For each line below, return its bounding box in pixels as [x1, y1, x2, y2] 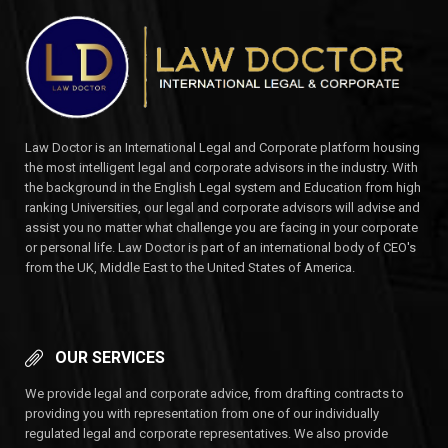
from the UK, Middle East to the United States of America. [25, 260, 355, 276]
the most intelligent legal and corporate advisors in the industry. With [25, 160, 418, 176]
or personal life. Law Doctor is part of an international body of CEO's [25, 240, 416, 256]
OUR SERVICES [55, 348, 165, 368]
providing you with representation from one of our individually [25, 406, 379, 422]
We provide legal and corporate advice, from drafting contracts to [25, 386, 404, 402]
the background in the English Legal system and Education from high [25, 180, 421, 196]
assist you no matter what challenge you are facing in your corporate [25, 220, 418, 236]
